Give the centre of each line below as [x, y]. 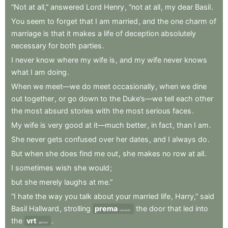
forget [67, 21]
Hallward [44, 208]
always [184, 139]
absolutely [178, 33]
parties [90, 45]
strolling [77, 208]
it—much [109, 125]
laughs [76, 182]
